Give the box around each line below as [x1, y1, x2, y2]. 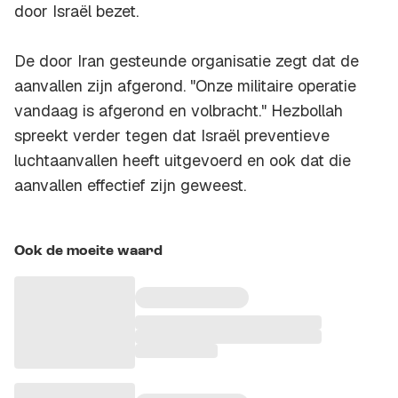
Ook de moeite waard [14, 244, 163, 259]
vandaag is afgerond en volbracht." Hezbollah [14, 100, 343, 122]
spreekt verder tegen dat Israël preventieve [14, 125, 330, 147]
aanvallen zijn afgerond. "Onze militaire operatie [14, 76, 356, 97]
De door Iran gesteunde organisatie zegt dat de [14, 51, 359, 72]
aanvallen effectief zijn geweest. [14, 175, 246, 196]
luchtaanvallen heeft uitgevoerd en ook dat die [14, 150, 351, 171]
